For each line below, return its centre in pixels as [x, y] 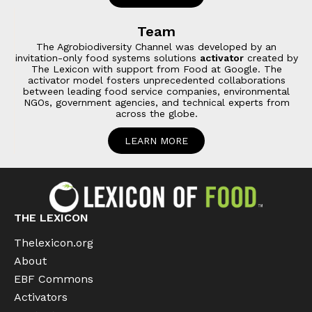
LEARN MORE [156, 141]
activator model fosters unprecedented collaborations [156, 80]
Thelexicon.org [54, 242]
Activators [41, 297]
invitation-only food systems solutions [107, 58]
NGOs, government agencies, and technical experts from [156, 103]
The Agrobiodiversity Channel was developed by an [156, 47]
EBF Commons [54, 279]
